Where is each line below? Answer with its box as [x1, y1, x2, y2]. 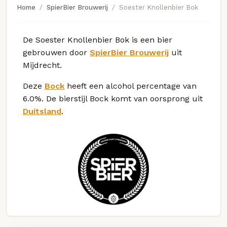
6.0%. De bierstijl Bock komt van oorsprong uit [23, 93, 203, 103]
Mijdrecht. [23, 60, 62, 70]
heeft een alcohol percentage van [64, 81, 197, 91]
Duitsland [23, 106, 61, 116]
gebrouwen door [23, 47, 90, 57]
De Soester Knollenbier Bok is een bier [23, 34, 172, 45]
